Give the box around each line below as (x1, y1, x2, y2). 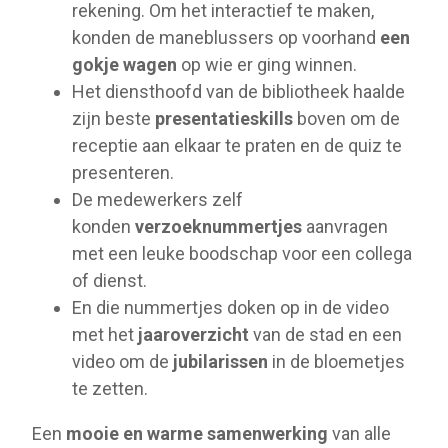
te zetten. (72, 377, 148, 399)
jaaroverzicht (138, 323, 253, 345)
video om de (72, 350, 173, 372)
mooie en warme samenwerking (66, 422, 328, 444)
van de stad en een (253, 323, 402, 345)
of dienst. (72, 269, 147, 291)
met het (72, 323, 138, 345)
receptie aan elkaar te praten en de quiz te (72, 134, 402, 156)
